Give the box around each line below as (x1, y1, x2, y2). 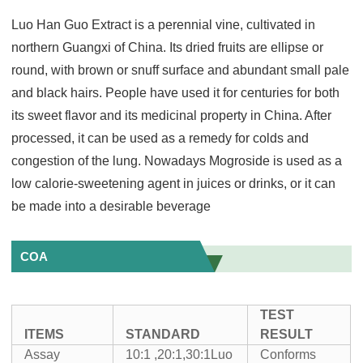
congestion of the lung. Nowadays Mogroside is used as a (11, 153, 343, 168)
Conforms (260, 347, 317, 361)
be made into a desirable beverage (11, 199, 211, 213)
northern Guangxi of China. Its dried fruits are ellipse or (11, 40, 324, 54)
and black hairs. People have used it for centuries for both (11, 85, 340, 100)
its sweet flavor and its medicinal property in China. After (11, 108, 332, 122)
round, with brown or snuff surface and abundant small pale (11, 62, 350, 77)
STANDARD (126, 327, 201, 341)
